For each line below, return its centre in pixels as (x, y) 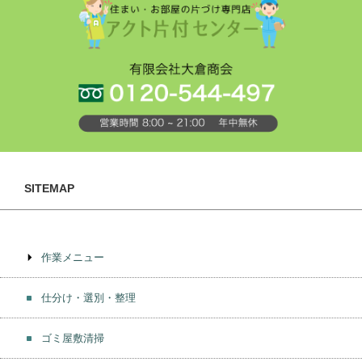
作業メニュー (73, 258)
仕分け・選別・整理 (88, 298)
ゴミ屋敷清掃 (73, 339)
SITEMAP (49, 188)
